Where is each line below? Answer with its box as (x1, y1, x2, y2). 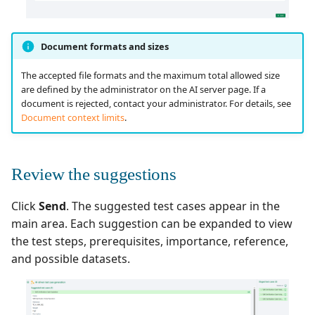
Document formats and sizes (40, 39, 169, 53)
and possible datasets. (11, 251, 130, 267)
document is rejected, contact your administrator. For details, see (20, 96, 291, 110)
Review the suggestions (11, 165, 176, 184)
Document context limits (20, 110, 124, 124)
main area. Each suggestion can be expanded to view (11, 216, 292, 232)
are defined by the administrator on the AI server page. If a (20, 82, 266, 96)
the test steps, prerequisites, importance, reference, (11, 233, 288, 250)
